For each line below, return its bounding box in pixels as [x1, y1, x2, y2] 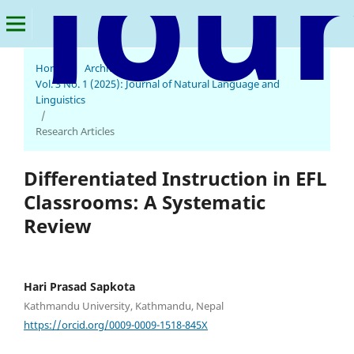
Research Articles [36, 124, 115, 138]
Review [24, 213, 92, 239]
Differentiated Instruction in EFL [24, 165, 327, 191]
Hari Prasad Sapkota [24, 279, 135, 295]
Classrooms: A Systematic [24, 189, 265, 215]
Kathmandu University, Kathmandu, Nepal [24, 299, 224, 314]
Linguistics [36, 92, 85, 107]
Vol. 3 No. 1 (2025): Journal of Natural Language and [36, 77, 280, 91]
